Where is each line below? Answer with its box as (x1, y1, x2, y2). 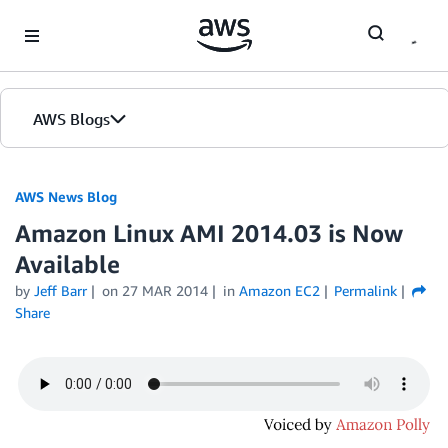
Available (15, 250, 120, 278)
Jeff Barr (34, 282, 87, 299)
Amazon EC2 (238, 282, 320, 299)
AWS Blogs (33, 109, 110, 129)
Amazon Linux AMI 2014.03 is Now (15, 219, 403, 247)
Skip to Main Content (9, 11, 142, 28)
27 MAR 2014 (121, 282, 208, 299)
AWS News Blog (15, 188, 117, 205)
